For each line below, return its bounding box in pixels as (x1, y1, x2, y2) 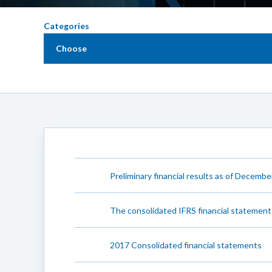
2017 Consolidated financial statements (110, 239, 262, 250)
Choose (56, 43, 87, 53)
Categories (44, 21, 89, 31)
